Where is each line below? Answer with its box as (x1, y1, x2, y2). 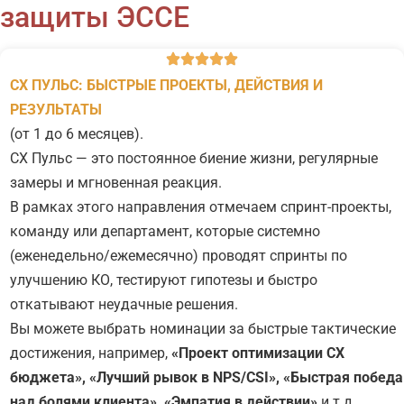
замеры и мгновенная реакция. (10, 174, 222, 192)
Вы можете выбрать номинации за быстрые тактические (10, 320, 396, 338)
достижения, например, (10, 344, 171, 363)
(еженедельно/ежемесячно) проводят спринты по (10, 247, 347, 265)
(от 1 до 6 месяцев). (10, 125, 143, 143)
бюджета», (10, 369, 89, 387)
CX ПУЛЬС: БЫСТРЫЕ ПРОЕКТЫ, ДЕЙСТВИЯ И (10, 77, 323, 95)
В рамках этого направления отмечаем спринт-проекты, (10, 198, 391, 216)
